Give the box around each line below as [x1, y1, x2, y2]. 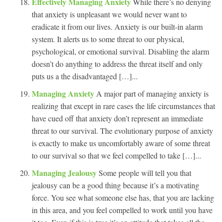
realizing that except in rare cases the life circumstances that [32, 100, 215, 111]
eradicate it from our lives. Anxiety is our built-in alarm [32, 21, 203, 32]
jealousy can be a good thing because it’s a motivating [32, 179, 199, 190]
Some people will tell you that [99, 167, 191, 178]
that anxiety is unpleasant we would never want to [32, 8, 187, 19]
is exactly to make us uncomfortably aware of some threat [32, 137, 210, 148]
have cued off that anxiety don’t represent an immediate [32, 112, 203, 123]
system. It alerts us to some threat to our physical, [32, 33, 184, 44]
